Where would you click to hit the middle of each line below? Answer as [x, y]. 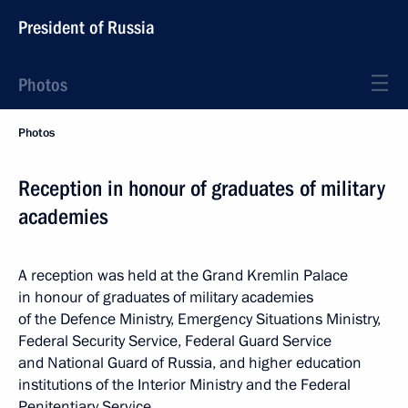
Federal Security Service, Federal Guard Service [175, 341]
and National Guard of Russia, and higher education [190, 363]
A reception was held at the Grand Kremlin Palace [183, 275]
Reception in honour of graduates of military [202, 189]
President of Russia [87, 27]
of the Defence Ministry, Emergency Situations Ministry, [199, 319]
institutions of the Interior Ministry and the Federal [184, 385]
